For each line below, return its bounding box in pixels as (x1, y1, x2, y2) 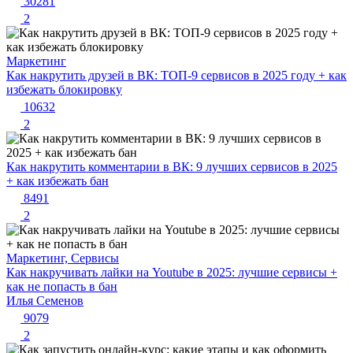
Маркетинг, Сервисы (6, 251, 119, 266)
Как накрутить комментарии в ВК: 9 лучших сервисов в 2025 (6, 160, 337, 174)
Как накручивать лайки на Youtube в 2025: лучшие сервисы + (6, 266, 337, 280)
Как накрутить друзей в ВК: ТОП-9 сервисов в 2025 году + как (6, 69, 347, 83)
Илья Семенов (6, 294, 84, 308)
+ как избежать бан (6, 174, 109, 188)
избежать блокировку (6, 83, 122, 97)
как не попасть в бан (6, 280, 117, 294)
